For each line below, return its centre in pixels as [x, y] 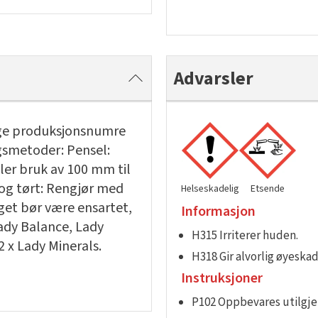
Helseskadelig [210, 188]
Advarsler [214, 78]
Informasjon [218, 211]
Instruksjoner [222, 278]
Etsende [268, 188]
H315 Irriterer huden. [245, 235]
